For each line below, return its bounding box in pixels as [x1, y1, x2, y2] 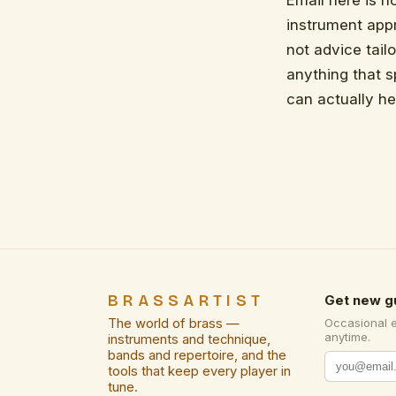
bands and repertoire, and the [108, 347, 286, 364]
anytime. [324, 330, 371, 345]
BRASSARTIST [108, 292, 265, 311]
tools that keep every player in [108, 363, 291, 380]
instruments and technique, [108, 331, 270, 348]
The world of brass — [108, 316, 240, 332]
